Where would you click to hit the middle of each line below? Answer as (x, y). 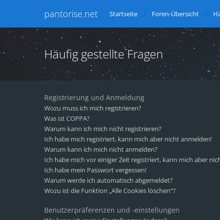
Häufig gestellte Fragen (104, 54)
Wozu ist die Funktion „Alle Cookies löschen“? (110, 191)
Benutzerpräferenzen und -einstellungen (112, 210)
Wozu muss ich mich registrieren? (93, 108)
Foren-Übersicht (175, 14)
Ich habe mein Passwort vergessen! (95, 170)
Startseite (124, 14)
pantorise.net (71, 14)
